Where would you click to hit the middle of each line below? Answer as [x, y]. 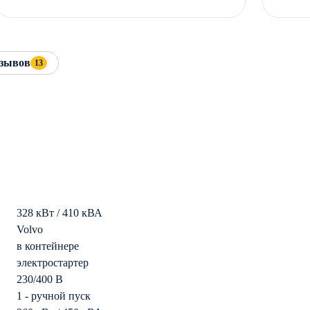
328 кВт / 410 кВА [60, 213]
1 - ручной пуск [54, 296]
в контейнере [48, 246]
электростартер [53, 263]
